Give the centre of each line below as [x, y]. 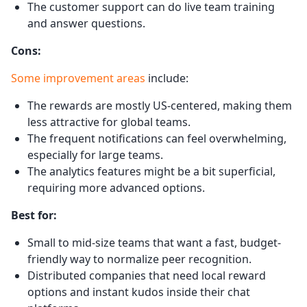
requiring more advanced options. [116, 187]
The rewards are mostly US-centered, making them [160, 105]
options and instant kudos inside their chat [139, 292]
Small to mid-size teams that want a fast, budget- [154, 242]
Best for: [34, 215]
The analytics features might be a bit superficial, [151, 171]
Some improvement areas [78, 78]
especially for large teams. [95, 155]
